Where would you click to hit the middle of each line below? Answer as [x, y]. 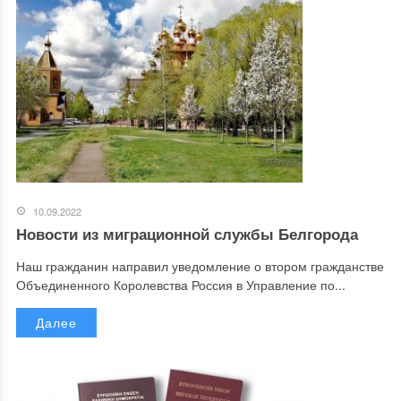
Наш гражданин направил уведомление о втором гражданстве [200, 265]
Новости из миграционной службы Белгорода [187, 233]
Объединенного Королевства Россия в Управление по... [180, 284]
